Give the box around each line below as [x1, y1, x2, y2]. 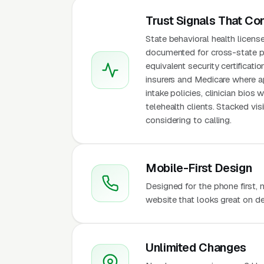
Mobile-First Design [146, 160, 252, 176]
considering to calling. [146, 114, 232, 126]
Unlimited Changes [146, 239, 246, 255]
